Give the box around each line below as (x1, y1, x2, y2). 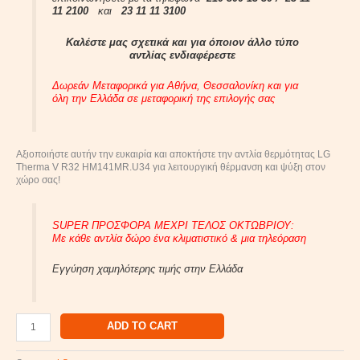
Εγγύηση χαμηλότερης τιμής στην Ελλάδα (51, 263, 243, 276)
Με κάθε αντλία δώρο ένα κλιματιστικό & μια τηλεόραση (51, 231, 306, 244)
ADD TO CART (106, 319, 178, 332)
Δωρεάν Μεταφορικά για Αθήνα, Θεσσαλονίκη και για (51, 80, 298, 92)
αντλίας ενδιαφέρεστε (129, 48, 235, 61)
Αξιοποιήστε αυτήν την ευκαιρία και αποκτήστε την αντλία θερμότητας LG (16, 148, 330, 160)
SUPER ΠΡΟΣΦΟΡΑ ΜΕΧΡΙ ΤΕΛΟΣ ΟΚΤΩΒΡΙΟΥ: (51, 219, 297, 231)
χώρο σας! (16, 174, 60, 186)
